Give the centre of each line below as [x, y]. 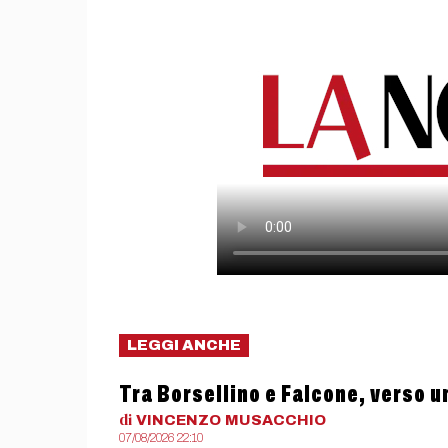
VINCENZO [178, 419]
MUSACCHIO [275, 419]
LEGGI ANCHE [184, 344]
